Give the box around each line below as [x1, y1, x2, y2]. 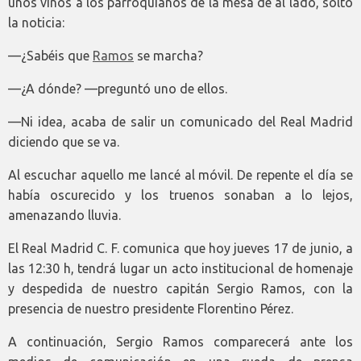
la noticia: [8, 15, 64, 31]
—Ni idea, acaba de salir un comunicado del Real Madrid [8, 114, 353, 130]
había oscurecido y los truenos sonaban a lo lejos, [8, 188, 353, 203]
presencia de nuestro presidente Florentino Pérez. [8, 301, 293, 317]
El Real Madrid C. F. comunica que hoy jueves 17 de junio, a [8, 241, 353, 256]
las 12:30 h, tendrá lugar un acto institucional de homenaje [8, 261, 353, 276]
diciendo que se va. [8, 135, 119, 150]
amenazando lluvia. [8, 208, 121, 223]
